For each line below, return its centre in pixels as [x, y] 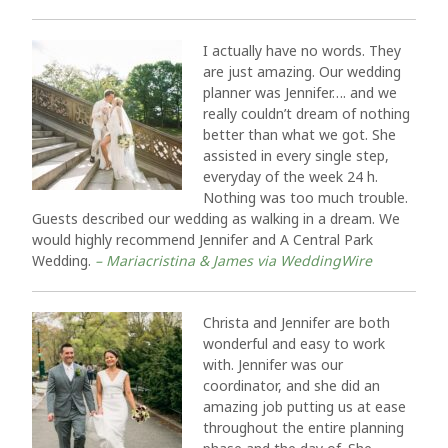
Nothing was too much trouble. [305, 197]
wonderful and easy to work [294, 343]
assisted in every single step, [296, 155]
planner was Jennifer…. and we [300, 92]
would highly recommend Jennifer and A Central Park [202, 239]
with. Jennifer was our [273, 364]
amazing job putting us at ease [304, 406]
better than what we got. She [299, 134]
